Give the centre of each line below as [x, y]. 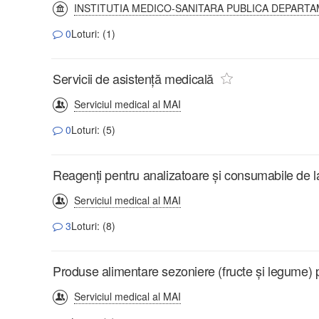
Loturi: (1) [93, 33]
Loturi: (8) [93, 225]
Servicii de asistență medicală [135, 78]
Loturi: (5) [93, 129]
